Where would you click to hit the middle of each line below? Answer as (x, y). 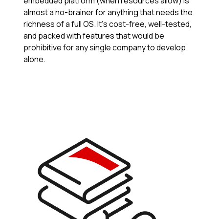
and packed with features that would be (94, 35)
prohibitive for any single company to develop (105, 47)
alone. (35, 59)
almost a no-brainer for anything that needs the (108, 12)
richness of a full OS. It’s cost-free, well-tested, (108, 24)
